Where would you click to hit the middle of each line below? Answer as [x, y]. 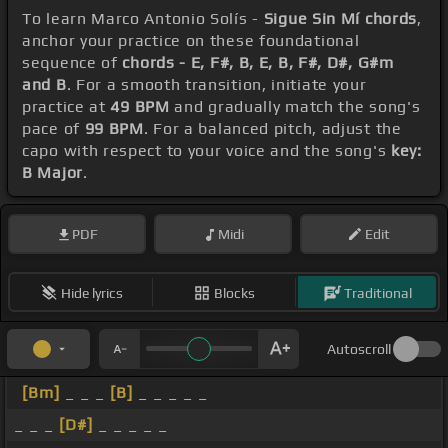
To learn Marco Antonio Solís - [143, 19]
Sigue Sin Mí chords [340, 19]
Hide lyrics [91, 292]
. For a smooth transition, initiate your [216, 85]
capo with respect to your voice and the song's [206, 151]
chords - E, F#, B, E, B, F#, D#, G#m [258, 63]
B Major [52, 173]
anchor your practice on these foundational [191, 41]
